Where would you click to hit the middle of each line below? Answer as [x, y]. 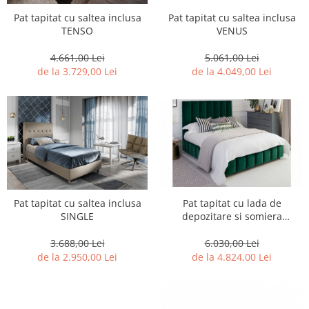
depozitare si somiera [232, 217]
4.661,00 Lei [77, 58]
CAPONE [232, 230]
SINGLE [77, 217]
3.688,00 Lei [77, 243]
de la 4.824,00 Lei [232, 257]
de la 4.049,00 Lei [232, 72]
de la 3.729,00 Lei [77, 72]
